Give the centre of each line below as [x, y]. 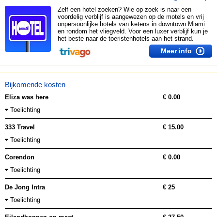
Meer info [176, 51]
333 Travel [20, 127]
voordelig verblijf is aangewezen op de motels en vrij [131, 17]
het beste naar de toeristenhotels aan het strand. [125, 39]
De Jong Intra [25, 187]
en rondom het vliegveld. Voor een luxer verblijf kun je [132, 31]
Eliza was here [27, 97]
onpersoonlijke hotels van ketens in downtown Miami [131, 24]
